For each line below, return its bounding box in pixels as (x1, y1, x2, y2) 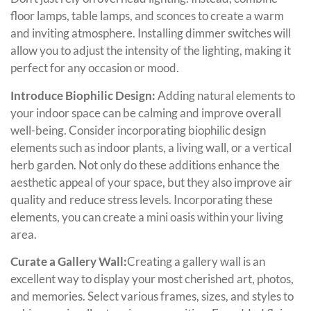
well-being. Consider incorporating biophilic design (10, 122, 266, 137)
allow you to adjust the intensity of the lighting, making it (10, 43, 291, 58)
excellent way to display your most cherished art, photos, (10, 271, 294, 286)
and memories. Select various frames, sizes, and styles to (10, 288, 294, 303)
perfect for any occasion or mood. (10, 60, 179, 76)
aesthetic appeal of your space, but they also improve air (10, 174, 292, 190)
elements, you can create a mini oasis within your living (10, 209, 283, 224)
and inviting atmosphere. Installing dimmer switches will (10, 26, 291, 41)
